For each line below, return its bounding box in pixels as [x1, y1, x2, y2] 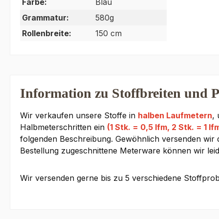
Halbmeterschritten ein [20, 122, 107, 132]
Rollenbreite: [22, 28, 71, 39]
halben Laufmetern [138, 110, 212, 121]
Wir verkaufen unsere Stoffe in [20, 110, 138, 121]
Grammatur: [22, 13, 69, 23]
